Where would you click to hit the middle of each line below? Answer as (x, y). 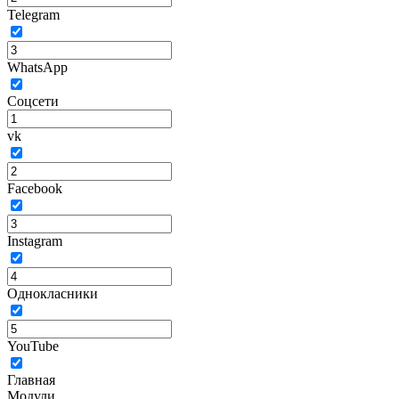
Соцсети (33, 101)
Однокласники (53, 293)
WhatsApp (37, 67)
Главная (31, 380)
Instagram (35, 241)
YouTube (33, 346)
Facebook (35, 188)
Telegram (33, 15)
